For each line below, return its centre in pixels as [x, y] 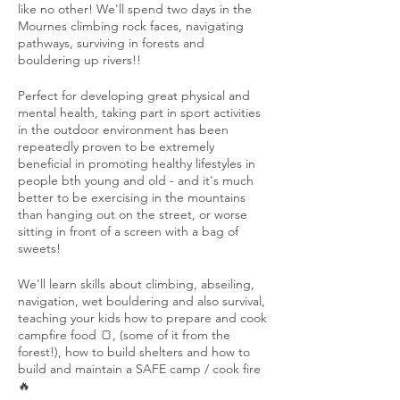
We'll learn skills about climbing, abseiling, [136, 284]
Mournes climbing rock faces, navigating [131, 26]
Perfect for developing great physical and [134, 96]
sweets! [39, 249]
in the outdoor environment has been [123, 130]
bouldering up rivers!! [79, 60]
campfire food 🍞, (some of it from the [124, 335]
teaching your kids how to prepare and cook [142, 318]
